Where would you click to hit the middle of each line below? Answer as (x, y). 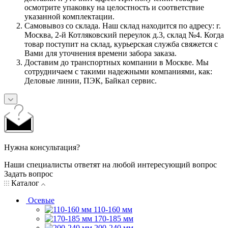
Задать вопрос (28, 174)
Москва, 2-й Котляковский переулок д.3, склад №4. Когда (124, 35)
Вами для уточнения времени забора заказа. (101, 53)
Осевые (41, 201)
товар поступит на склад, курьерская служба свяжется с (121, 44)
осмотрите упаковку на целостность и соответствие (114, 8)
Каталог (25, 183)
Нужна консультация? (42, 148)
